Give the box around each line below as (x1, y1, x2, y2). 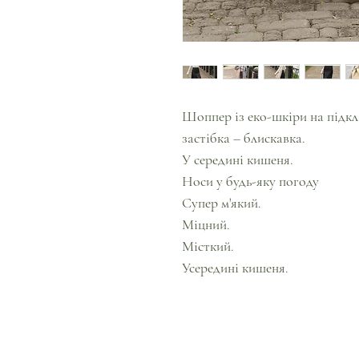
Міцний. (182, 216, 230, 233)
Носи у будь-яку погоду (182, 172, 319, 190)
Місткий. (182, 237, 234, 255)
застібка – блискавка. (182, 129, 305, 147)
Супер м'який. (182, 194, 261, 212)
